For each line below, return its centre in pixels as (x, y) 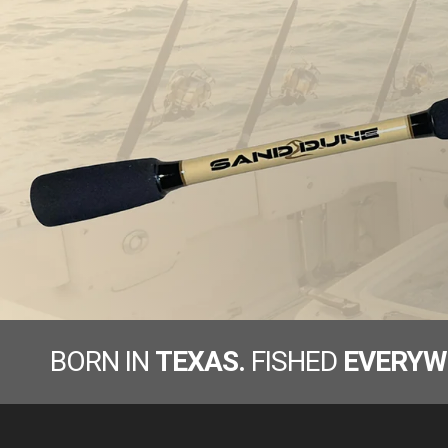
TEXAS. (200, 362)
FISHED (294, 362)
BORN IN (102, 362)
